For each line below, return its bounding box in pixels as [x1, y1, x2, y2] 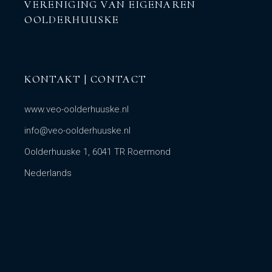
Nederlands [24, 168, 72, 179]
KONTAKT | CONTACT [24, 72, 147, 86]
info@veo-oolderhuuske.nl [24, 125, 131, 137]
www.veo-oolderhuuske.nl [24, 104, 129, 115]
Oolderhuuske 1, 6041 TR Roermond [24, 146, 171, 158]
